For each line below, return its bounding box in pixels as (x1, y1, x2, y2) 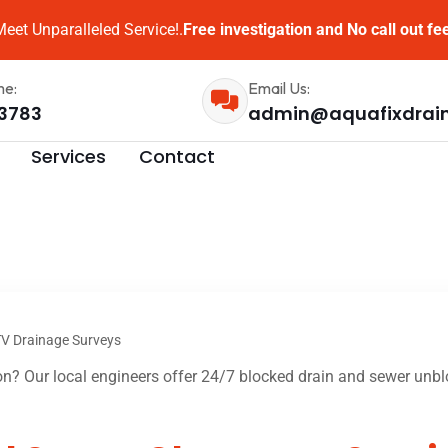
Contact (139, 143, 215, 169)
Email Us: (247, 77, 310, 98)
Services (31, 143, 106, 169)
